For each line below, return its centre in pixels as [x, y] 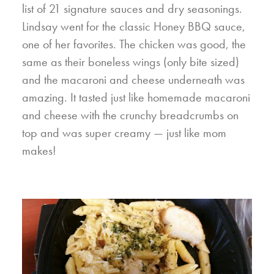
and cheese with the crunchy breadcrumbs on [130, 115]
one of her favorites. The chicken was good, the [134, 44]
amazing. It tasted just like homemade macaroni [136, 98]
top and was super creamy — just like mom [124, 133]
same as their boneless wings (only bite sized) [131, 62]
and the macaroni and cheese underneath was [133, 80]
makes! [39, 151]
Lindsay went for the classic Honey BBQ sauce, [134, 27]
